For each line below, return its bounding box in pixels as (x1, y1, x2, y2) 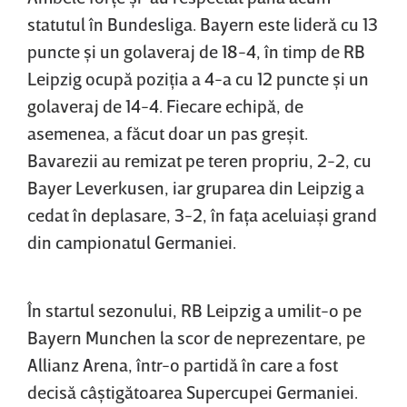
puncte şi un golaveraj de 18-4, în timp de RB (27, 39, 365, 62)
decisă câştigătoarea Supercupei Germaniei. (27, 380, 358, 402)
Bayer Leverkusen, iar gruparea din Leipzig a (27, 175, 364, 198)
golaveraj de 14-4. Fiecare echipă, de (27, 94, 303, 116)
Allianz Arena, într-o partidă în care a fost (27, 352, 338, 375)
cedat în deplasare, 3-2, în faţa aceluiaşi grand (27, 203, 377, 225)
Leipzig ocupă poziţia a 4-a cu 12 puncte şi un (27, 66, 369, 89)
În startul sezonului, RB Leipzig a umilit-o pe (27, 298, 362, 321)
